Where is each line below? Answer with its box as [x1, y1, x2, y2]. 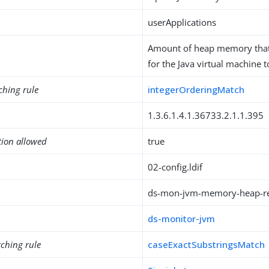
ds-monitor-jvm [148, 213, 216, 225]
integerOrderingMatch [148, 83, 245, 95]
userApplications [148, 16, 217, 28]
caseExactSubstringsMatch [148, 238, 265, 250]
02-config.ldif [148, 161, 203, 173]
